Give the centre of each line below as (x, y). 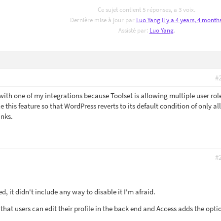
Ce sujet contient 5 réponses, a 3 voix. (147, 10)
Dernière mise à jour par (103, 20)
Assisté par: (134, 30)
